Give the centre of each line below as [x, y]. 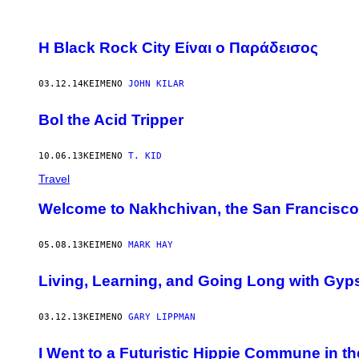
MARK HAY [151, 245]
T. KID [145, 155]
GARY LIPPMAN [162, 317]
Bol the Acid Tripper [111, 119]
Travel [54, 178]
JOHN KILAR [156, 84]
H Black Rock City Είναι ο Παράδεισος [178, 48]
